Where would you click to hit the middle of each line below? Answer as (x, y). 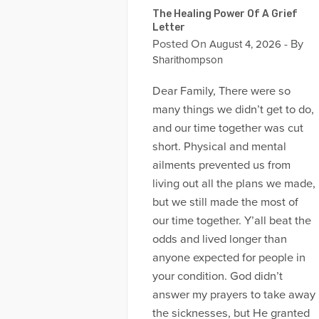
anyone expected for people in (229, 258)
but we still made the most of (225, 203)
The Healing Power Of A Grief (225, 14)
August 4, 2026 (244, 44)
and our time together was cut (228, 129)
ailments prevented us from (221, 166)
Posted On (179, 44)
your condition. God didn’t (217, 277)
